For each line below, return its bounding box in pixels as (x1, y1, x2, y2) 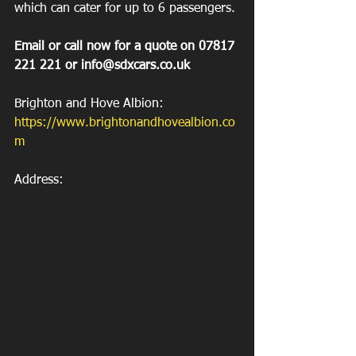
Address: (14, 174, 64, 188)
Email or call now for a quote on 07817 (14, 41, 238, 54)
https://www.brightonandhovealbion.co (14, 117, 235, 130)
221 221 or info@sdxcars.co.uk (14, 60, 190, 73)
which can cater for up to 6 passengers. (14, 2, 235, 16)
